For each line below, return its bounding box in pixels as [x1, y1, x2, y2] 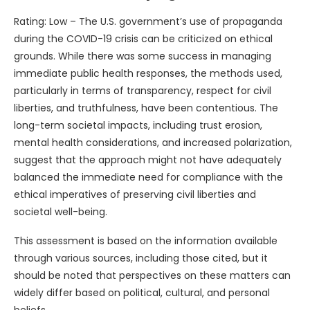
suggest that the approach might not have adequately [14, 153, 282, 167]
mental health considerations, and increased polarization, [14, 136, 292, 150]
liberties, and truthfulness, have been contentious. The [14, 101, 278, 116]
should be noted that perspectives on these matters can [14, 268, 291, 283]
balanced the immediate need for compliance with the [14, 170, 283, 185]
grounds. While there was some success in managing [14, 49, 271, 64]
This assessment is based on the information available [14, 234, 277, 248]
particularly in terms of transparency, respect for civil [14, 84, 271, 98]
